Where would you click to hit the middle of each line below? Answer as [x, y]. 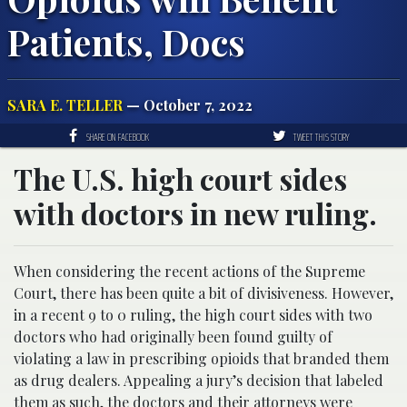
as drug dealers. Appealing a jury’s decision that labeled [199, 380]
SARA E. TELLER [65, 104]
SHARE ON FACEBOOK [118, 136]
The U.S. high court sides [180, 178]
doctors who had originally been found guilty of [173, 336]
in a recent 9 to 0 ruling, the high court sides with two [193, 314]
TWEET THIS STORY [321, 136]
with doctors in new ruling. [195, 213]
